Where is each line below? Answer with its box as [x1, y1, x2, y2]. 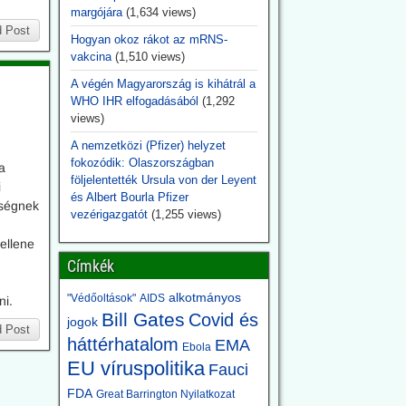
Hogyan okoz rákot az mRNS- [70, 33, 227, 46]
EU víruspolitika [66, 357, 205, 380]
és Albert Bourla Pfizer [70, 190, 188, 204]
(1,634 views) [125, 5, 196, 19]
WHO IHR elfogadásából [70, 94, 198, 108]
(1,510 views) [114, 50, 185, 63]
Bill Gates [101, 309, 185, 330]
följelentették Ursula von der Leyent [70, 173, 256, 187]
